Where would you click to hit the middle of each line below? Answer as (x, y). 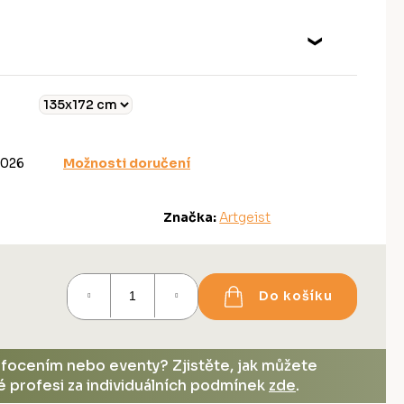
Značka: (192, 217)
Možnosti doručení (127, 163)
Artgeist (245, 217)
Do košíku (296, 296)
